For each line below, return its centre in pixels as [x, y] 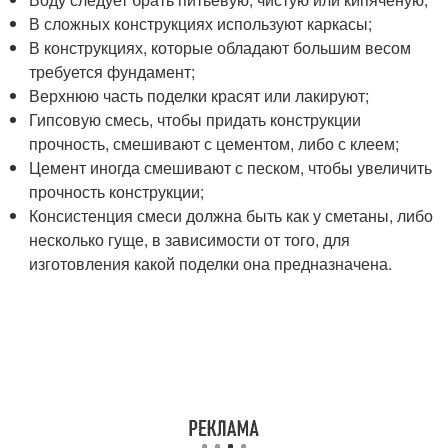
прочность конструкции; [117, 191]
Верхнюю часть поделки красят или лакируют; [199, 95]
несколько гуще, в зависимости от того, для [190, 239]
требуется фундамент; [112, 71]
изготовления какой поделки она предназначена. [211, 263]
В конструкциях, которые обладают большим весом [220, 47]
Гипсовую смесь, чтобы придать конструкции [195, 119]
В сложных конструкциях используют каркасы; [201, 23]
